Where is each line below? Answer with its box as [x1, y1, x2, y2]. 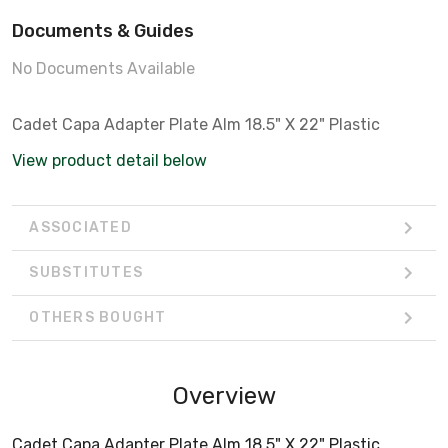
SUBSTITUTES [29, 264, 143, 282]
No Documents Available [12, 58, 195, 78]
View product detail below [12, 150, 207, 170]
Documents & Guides [12, 19, 194, 42]
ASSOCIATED [29, 219, 132, 237]
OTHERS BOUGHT [29, 309, 167, 327]
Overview [172, 381, 276, 410]
